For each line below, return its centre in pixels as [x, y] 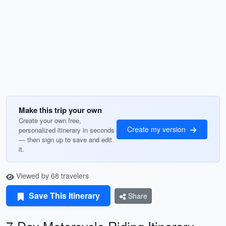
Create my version [157, 129]
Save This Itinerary [63, 195]
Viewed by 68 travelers [51, 176]
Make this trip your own [60, 110]
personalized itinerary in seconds [67, 130]
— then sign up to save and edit [65, 139]
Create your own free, [50, 120]
